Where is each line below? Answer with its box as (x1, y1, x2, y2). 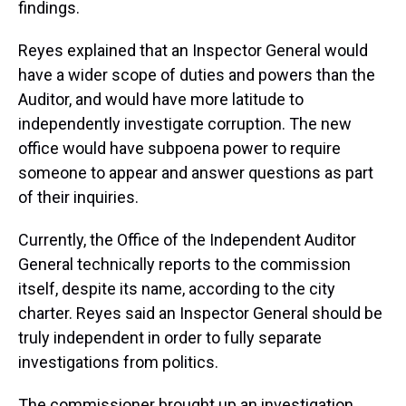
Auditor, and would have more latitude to (18, 90, 304, 109)
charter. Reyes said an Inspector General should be (18, 304, 382, 323)
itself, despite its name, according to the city (18, 279, 335, 298)
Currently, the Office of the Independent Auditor (18, 230, 356, 249)
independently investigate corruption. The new (18, 114, 352, 133)
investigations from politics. (18, 353, 218, 372)
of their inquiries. (18, 188, 139, 207)
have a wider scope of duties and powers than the (18, 65, 375, 84)
